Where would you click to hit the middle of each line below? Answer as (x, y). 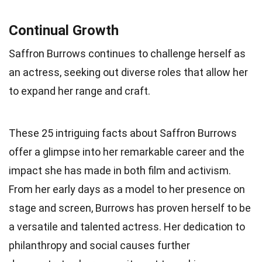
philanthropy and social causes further (99, 245)
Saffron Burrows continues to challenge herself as (127, 53)
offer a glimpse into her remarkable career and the (127, 151)
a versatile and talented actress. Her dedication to (127, 226)
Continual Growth (64, 30)
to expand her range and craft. (80, 91)
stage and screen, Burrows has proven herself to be (130, 208)
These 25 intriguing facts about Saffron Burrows (123, 133)
